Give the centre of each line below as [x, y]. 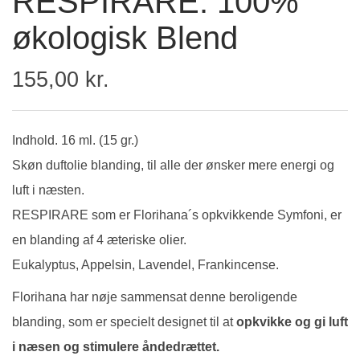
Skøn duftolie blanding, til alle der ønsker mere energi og [173, 166]
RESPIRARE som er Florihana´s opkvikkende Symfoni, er [177, 215]
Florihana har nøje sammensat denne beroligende [155, 297]
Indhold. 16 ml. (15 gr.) [75, 141]
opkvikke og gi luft [290, 322]
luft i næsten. [48, 190]
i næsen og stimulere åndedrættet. [116, 347]
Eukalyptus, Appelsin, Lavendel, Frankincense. [145, 265]
